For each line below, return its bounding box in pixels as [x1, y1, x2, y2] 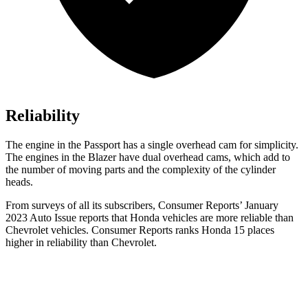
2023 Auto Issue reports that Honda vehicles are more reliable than [5, 212, 294, 224]
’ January [239, 199, 278, 212]
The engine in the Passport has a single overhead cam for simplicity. [5, 139, 298, 151]
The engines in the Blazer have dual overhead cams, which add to [5, 151, 290, 164]
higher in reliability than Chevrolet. [5, 236, 157, 249]
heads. [5, 176, 33, 188]
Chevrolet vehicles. [5, 224, 91, 236]
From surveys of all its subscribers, [5, 199, 158, 212]
